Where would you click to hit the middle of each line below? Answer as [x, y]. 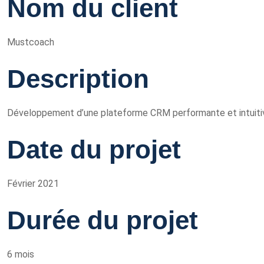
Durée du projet [103, 220]
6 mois [21, 254]
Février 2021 [33, 184]
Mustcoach [31, 42]
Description [78, 79]
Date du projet [94, 149]
